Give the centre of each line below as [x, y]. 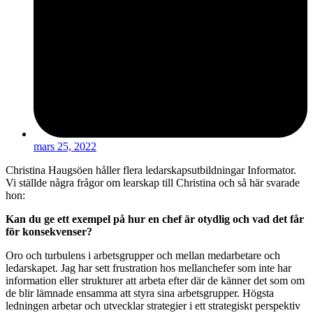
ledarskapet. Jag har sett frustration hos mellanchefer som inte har [148, 268]
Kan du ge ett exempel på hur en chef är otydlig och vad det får [155, 219]
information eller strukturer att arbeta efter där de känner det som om [155, 281]
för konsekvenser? [49, 232]
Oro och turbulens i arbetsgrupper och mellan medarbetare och [143, 256]
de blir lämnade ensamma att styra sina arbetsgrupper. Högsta [140, 293]
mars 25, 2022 [65, 147]
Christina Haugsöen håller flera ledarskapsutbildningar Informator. [151, 170]
